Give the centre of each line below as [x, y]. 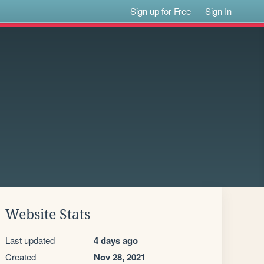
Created [21, 257]
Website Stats [48, 214]
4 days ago [116, 240]
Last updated [30, 240]
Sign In [219, 11]
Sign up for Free [161, 11]
